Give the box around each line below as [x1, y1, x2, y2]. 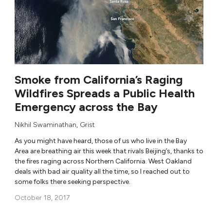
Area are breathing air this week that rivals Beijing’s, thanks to [15, 146, 203, 155]
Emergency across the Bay [15, 99, 158, 114]
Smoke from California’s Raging [15, 72, 183, 87]
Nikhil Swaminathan [15, 120, 76, 129]
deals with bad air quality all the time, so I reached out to [15, 167, 190, 176]
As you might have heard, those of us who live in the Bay [15, 136, 187, 145]
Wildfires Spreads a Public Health [15, 86, 195, 100]
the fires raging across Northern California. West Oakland [15, 157, 192, 165]
